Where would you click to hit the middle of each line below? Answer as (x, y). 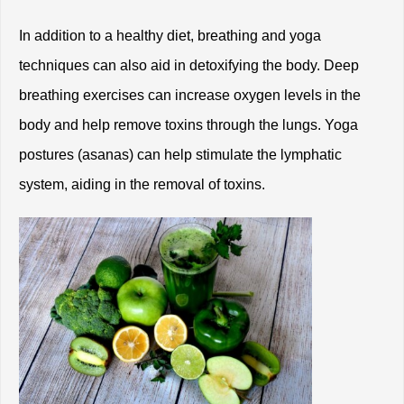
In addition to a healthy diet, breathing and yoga (170, 36)
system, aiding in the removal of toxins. (144, 185)
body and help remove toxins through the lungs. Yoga (188, 125)
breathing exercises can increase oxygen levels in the (190, 96)
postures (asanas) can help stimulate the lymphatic (180, 155)
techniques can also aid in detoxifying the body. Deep (189, 66)
